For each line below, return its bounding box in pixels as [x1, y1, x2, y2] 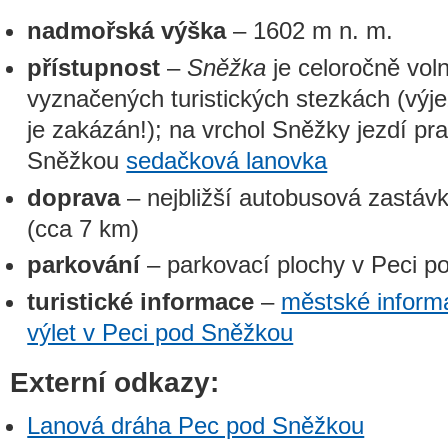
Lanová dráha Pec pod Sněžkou [27, 412, 365, 440]
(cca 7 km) [27, 214, 140, 242]
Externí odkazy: [10, 366, 219, 398]
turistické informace [27, 288, 255, 316]
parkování [27, 251, 141, 279]
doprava [27, 183, 121, 211]
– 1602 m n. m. [226, 17, 394, 45]
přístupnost [27, 53, 161, 81]
